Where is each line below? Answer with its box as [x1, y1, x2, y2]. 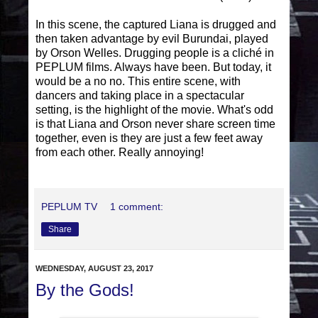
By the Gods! [35, 280, 134, 300]
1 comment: [110, 201, 164, 213]
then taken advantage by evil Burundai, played [35, 33, 268, 45]
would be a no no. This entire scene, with [35, 75, 241, 88]
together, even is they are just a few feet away [35, 132, 263, 145]
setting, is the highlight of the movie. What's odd [35, 104, 273, 116]
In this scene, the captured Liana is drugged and [35, 18, 276, 31]
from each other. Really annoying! [35, 146, 204, 159]
